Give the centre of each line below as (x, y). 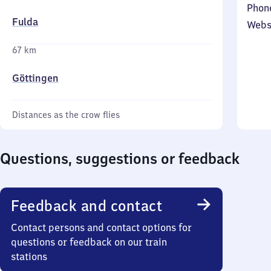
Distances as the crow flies (66, 115)
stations (29, 256)
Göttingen (35, 78)
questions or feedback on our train (89, 242)
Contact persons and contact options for (101, 227)
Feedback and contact (87, 206)
